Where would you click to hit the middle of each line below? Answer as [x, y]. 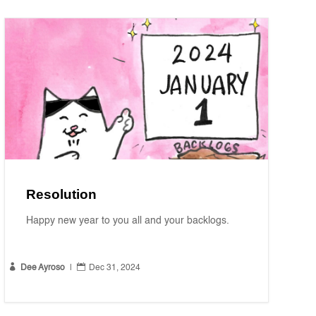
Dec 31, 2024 [114, 268]
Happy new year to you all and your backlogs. [127, 221]
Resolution [61, 195]
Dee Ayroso [42, 268]
